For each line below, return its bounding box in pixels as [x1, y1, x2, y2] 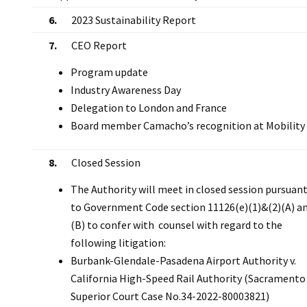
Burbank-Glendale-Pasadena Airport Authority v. [71, 253, 296, 267]
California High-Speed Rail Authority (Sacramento [71, 271, 306, 285]
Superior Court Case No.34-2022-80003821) [71, 288, 269, 303]
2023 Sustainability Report [71, 12, 196, 27]
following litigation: [71, 235, 166, 249]
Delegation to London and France [71, 100, 227, 114]
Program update [71, 64, 148, 79]
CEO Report [71, 38, 127, 52]
